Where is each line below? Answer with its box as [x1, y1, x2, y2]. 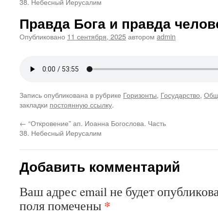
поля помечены [19, 197, 104, 214]
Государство [161, 90, 200, 100]
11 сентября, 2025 [67, 31, 126, 41]
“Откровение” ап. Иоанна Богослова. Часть [26, 118, 166, 128]
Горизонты [123, 90, 157, 100]
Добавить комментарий [19, 157, 180, 176]
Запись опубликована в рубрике [19, 90, 123, 100]
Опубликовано [19, 31, 65, 41]
